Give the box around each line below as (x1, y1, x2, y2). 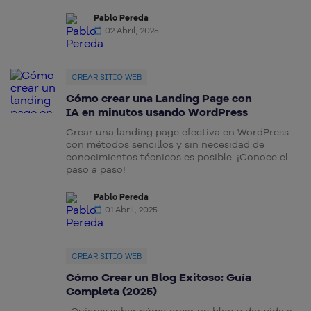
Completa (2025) (66, 284, 157, 299)
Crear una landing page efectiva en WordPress (66, 126, 289, 139)
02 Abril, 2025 (105, 25, 159, 36)
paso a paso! (66, 163, 126, 176)
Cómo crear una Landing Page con (66, 91, 252, 106)
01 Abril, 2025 (105, 204, 158, 215)
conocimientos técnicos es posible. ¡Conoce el (66, 151, 288, 164)
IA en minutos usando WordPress (66, 105, 248, 119)
